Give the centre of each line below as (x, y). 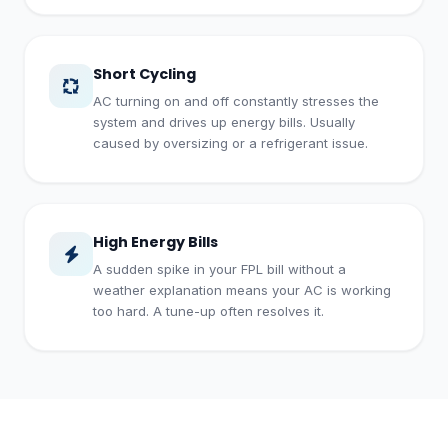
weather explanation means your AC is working (242, 290)
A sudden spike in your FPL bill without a (219, 269)
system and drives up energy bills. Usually (224, 122)
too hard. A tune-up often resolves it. (208, 311)
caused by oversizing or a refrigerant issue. (230, 143)
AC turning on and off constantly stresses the (236, 101)
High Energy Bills (155, 242)
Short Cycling (144, 74)
